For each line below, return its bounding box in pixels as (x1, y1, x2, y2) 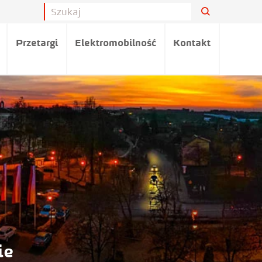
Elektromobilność (75, 37, 157, 49)
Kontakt (173, 37, 211, 49)
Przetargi (16, 37, 58, 49)
